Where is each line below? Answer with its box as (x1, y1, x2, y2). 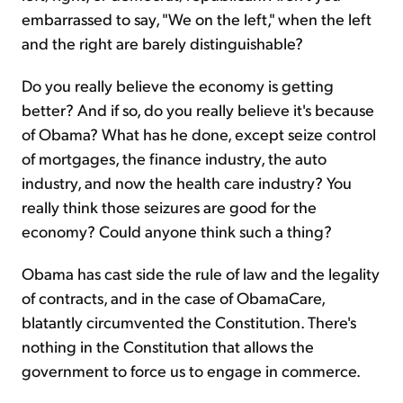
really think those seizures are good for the (22, 196, 317, 218)
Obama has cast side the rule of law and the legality (22, 263, 380, 284)
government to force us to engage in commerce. (22, 360, 361, 381)
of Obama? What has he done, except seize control (22, 123, 376, 145)
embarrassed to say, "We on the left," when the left (22, 8, 372, 30)
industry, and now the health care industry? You (22, 172, 352, 193)
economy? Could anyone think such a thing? (22, 220, 332, 242)
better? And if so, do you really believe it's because (22, 99, 374, 121)
